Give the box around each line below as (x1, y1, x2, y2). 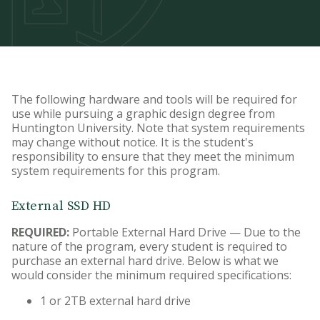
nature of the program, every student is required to (11, 239, 287, 255)
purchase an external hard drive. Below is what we (11, 253, 279, 269)
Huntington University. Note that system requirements (11, 120, 305, 136)
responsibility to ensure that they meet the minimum (11, 149, 294, 164)
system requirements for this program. (11, 163, 220, 179)
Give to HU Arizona (16, 69, 117, 86)
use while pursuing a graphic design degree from (11, 106, 275, 121)
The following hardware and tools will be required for (11, 91, 297, 107)
